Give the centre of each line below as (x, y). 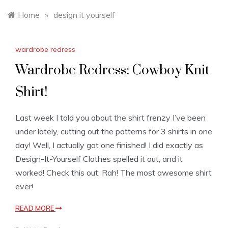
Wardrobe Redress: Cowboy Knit (112, 71)
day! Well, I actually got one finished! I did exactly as (109, 145)
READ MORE (35, 208)
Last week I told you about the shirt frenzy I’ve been (110, 118)
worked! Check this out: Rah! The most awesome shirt (113, 173)
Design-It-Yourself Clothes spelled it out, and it (99, 159)
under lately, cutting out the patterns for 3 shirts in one (114, 132)
